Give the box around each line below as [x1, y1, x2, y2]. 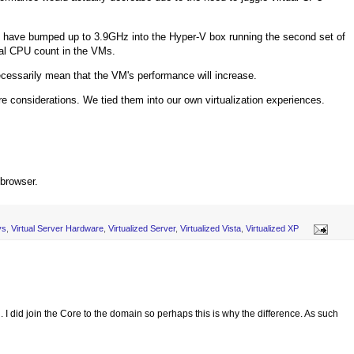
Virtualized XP [246, 224, 299, 234]
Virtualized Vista [180, 224, 241, 234]
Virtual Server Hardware [11, 224, 104, 234]
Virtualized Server [108, 224, 175, 234]
